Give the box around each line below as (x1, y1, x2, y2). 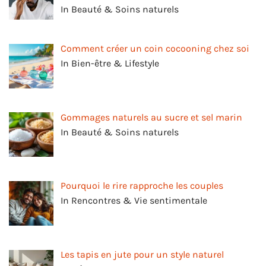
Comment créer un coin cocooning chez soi (61, 42, 249, 54)
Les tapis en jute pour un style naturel (61, 249, 224, 261)
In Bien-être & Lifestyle (61, 57, 159, 69)
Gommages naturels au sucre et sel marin (61, 111, 242, 123)
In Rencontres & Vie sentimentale (61, 195, 207, 207)
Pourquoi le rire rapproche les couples (61, 180, 223, 192)
